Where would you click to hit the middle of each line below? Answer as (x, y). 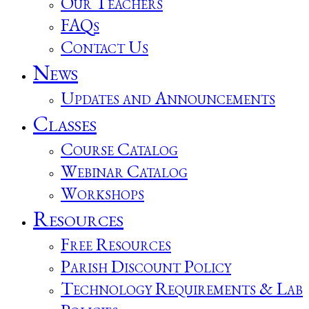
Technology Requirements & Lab (182, 288)
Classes (65, 123)
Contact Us (104, 47)
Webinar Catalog (124, 171)
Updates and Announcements (168, 98)
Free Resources (116, 244)
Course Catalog (119, 149)
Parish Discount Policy (146, 266)
